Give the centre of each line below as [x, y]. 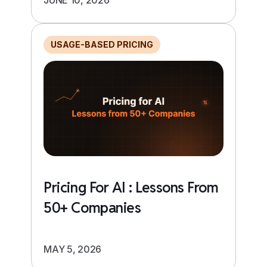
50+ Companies [92, 207]
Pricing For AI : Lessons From [131, 187]
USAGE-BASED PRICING [102, 44]
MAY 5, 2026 [72, 249]
